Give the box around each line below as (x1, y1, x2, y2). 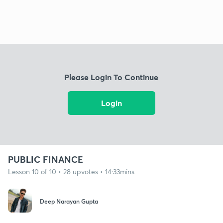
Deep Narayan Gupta (40, 197, 98, 206)
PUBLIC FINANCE (8, 153, 83, 165)
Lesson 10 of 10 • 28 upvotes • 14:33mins (8, 166, 134, 176)
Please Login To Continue (64, 72, 159, 83)
